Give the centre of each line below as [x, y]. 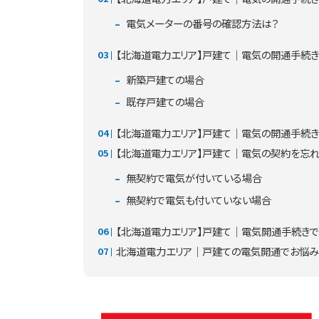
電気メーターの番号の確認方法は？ [201, 23]
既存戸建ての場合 [164, 102]
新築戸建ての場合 [164, 80]
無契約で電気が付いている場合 [193, 178]
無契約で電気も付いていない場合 [198, 200]
